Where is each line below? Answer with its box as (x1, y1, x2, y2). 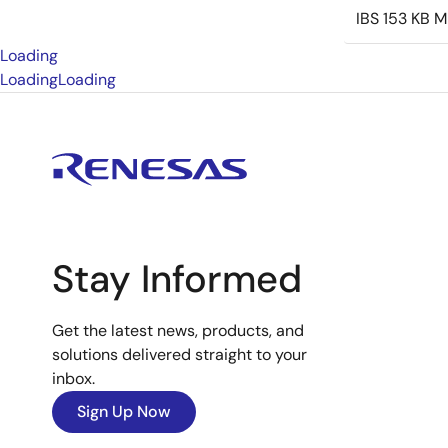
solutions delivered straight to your (52, 344, 307, 365)
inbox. (52, 368, 95, 389)
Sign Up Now (77, 401, 171, 422)
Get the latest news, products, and (52, 320, 304, 341)
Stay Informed (52, 254, 302, 304)
